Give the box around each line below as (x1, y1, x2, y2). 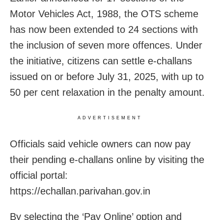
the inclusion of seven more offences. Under (10, 39, 202, 51)
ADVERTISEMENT (78, 115, 142, 120)
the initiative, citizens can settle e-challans (10, 55, 192, 66)
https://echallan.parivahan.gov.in (10, 185, 150, 196)
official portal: (10, 169, 68, 181)
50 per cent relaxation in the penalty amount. (10, 86, 205, 98)
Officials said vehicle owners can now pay (10, 138, 191, 149)
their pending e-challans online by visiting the (10, 154, 204, 165)
